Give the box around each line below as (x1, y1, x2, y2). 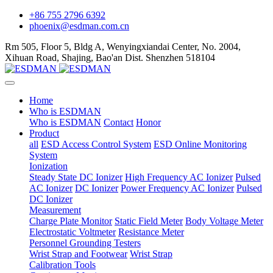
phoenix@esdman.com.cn (29, 21, 129, 31)
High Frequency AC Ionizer (125, 172, 233, 182)
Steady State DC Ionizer (29, 172, 122, 182)
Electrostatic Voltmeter (29, 227, 116, 237)
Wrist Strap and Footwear (29, 249, 127, 259)
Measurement (29, 205, 81, 215)
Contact (104, 117, 133, 127)
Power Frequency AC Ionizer (121, 183, 234, 193)
